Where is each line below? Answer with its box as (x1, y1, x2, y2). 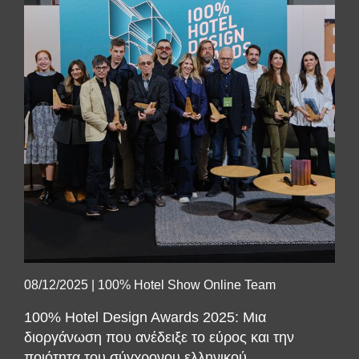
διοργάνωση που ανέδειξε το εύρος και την (24, 329, 294, 345)
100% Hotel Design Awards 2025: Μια (24, 309, 266, 325)
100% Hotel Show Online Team (98, 278, 276, 292)
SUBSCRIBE (133, 247, 226, 260)
